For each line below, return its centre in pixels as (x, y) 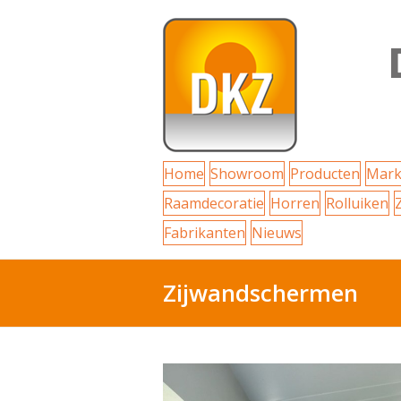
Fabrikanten (205, 233)
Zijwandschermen (260, 293)
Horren (295, 203)
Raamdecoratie (214, 203)
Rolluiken (357, 203)
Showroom (247, 174)
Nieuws (277, 233)
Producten (325, 174)
